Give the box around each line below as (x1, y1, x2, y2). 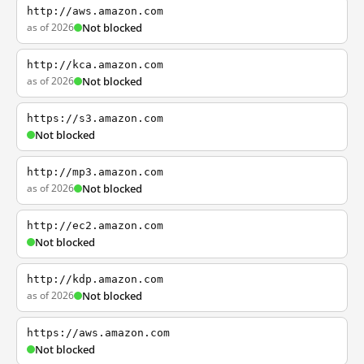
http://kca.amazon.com (27, 58, 163, 71)
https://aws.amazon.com (27, 327, 170, 339)
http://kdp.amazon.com (27, 273, 163, 285)
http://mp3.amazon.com (27, 166, 163, 178)
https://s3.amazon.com (27, 112, 163, 124)
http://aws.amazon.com (27, 5, 163, 17)
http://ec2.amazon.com (27, 219, 163, 232)
